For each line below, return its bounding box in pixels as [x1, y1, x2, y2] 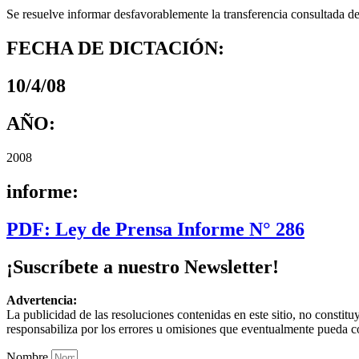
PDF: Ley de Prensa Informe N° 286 [6, 218, 305, 240]
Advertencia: [6, 293, 77, 308]
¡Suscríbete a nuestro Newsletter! [6, 256, 279, 277]
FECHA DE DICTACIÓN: [6, 38, 224, 59]
